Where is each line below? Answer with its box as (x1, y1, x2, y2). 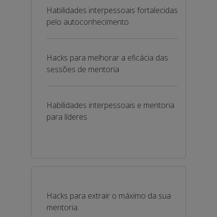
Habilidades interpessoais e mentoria (46, 100, 174, 110)
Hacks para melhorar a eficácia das (46, 52, 168, 63)
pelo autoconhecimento (46, 16, 129, 27)
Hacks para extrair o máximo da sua (46, 190, 171, 201)
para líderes (46, 111, 87, 122)
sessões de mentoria (46, 64, 119, 75)
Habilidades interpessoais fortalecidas (46, 5, 178, 15)
